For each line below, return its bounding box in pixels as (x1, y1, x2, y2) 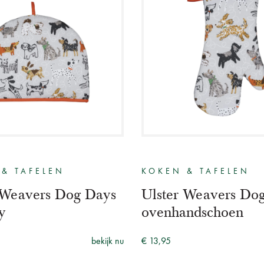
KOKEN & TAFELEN (141, 167, 250, 176)
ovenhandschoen (141, 203, 243, 221)
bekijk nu (91, 236, 124, 246)
